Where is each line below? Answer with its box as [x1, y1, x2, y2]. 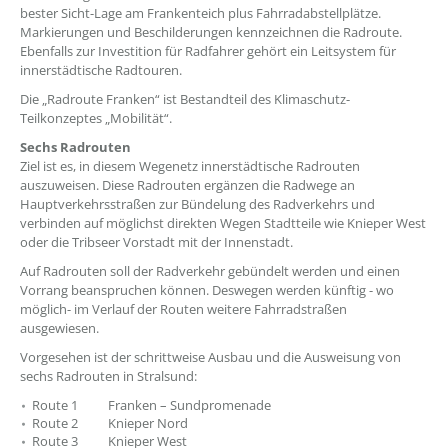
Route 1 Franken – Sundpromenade [32, 396, 271, 414]
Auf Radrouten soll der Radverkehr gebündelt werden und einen [20, 262, 400, 280]
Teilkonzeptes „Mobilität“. [20, 109, 172, 127]
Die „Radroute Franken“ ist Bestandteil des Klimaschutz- [20, 90, 350, 108]
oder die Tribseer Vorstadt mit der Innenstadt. [20, 233, 293, 251]
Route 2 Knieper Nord [32, 414, 188, 432]
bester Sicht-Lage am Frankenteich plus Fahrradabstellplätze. [20, 4, 381, 22]
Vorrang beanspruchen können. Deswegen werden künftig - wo [20, 281, 394, 299]
